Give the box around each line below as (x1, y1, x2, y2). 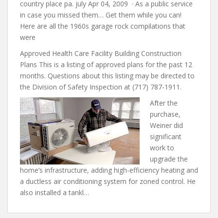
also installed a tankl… (20, 188, 89, 197)
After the (150, 98, 178, 108)
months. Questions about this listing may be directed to (20, 71, 195, 80)
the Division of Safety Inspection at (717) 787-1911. (20, 82, 182, 91)
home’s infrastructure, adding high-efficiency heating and (20, 165, 198, 175)
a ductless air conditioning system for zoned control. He (20, 177, 196, 186)
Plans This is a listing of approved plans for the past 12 (20, 60, 192, 69)
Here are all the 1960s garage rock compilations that (20, 21, 185, 31)
